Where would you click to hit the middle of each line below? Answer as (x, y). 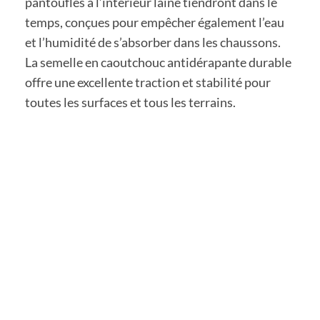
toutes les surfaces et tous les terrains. (130, 102)
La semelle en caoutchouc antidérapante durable (158, 62)
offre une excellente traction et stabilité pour (148, 82)
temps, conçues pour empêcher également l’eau (155, 22)
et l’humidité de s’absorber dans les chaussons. (153, 42)
